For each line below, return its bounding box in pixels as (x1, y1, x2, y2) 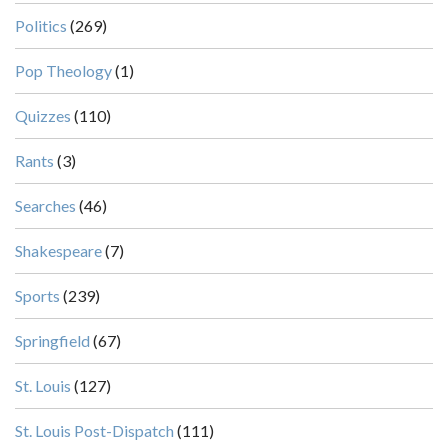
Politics (15, 16, 67, 36)
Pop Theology (15, 61, 112, 81)
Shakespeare (15, 241, 102, 261)
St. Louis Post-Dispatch (15, 421, 174, 441)
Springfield (15, 331, 90, 351)
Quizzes (15, 106, 71, 126)
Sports (15, 286, 60, 306)
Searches (15, 196, 76, 216)
